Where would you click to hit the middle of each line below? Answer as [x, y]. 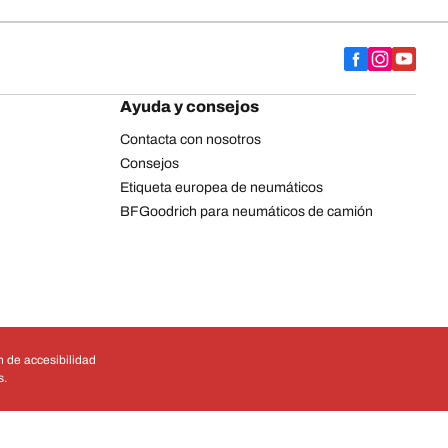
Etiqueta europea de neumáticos [221, 187]
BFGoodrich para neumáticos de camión [246, 211]
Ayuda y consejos [189, 106]
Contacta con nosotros [190, 139]
